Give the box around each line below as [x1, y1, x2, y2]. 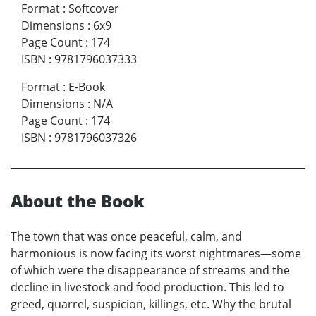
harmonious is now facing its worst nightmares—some [11, 245, 301, 261]
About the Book [11, 188, 145, 212]
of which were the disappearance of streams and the [11, 262, 290, 278]
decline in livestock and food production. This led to [11, 279, 284, 295]
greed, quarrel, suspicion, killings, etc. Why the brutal [11, 296, 291, 312]
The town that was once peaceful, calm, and [11, 228, 242, 244]
